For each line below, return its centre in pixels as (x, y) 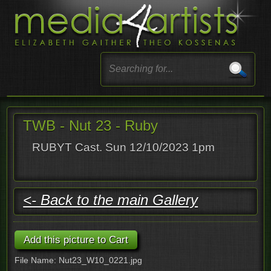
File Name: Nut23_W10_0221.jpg (79, 260)
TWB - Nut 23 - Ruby (91, 125)
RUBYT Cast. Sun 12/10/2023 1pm (124, 147)
